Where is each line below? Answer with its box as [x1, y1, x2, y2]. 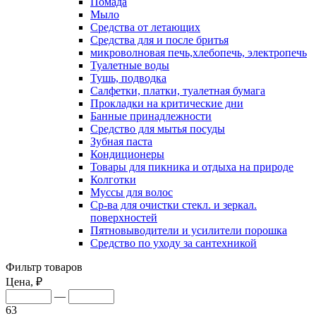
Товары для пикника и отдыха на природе [90, 160, 293, 173]
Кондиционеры [90, 147, 164, 160]
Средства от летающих [90, 20, 200, 33]
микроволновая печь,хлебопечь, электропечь [90, 46, 307, 59]
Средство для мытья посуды [90, 122, 225, 135]
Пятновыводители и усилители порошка [90, 224, 287, 236]
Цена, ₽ [6, 275, 42, 288]
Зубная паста [90, 135, 152, 147]
